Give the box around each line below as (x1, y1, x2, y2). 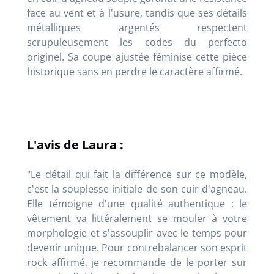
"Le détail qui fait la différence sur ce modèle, (27, 168, 247, 182)
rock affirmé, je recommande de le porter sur (27, 256, 247, 270)
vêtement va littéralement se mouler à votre (27, 212, 247, 226)
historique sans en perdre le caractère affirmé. (27, 65, 242, 79)
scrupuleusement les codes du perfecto (27, 35, 247, 50)
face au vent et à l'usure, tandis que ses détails (27, 6, 247, 20)
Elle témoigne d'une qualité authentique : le (27, 197, 247, 211)
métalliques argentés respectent (27, 21, 247, 35)
